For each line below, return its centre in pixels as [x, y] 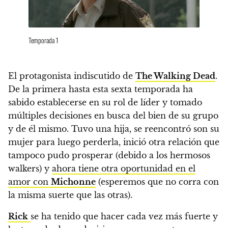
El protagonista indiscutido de [72, 76]
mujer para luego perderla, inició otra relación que [114, 142]
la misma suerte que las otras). [70, 195]
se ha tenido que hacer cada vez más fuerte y [124, 217]
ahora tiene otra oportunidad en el [124, 169]
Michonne [73, 182]
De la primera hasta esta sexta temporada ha [101, 89]
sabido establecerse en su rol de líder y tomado [105, 103]
